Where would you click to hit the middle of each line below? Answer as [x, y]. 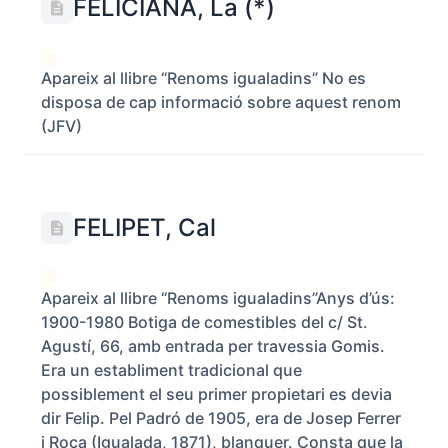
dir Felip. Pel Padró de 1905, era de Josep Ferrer [221, 418]
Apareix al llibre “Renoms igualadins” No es [203, 78]
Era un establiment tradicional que [171, 370]
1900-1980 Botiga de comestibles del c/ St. [204, 322]
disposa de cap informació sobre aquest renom [221, 102]
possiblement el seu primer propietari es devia [216, 394]
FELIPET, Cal [144, 227]
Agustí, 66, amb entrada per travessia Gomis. [215, 346]
